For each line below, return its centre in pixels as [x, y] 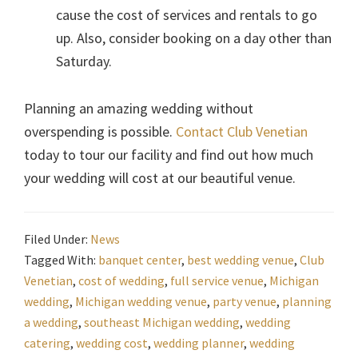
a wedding [51, 322]
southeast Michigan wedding [162, 322]
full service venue [217, 281]
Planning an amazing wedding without [139, 109]
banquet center [140, 260]
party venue [245, 302]
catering [47, 343]
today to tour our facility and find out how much [169, 155]
